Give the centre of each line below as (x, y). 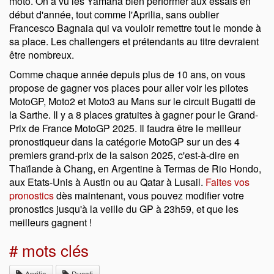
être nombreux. (42, 55)
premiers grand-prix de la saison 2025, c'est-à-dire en (124, 155)
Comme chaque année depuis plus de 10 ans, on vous (127, 75)
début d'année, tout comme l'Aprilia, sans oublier (114, 15)
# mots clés (49, 250)
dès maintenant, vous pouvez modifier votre (149, 196)
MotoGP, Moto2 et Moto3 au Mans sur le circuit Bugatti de (132, 102)
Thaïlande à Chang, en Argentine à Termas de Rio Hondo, (135, 169)
